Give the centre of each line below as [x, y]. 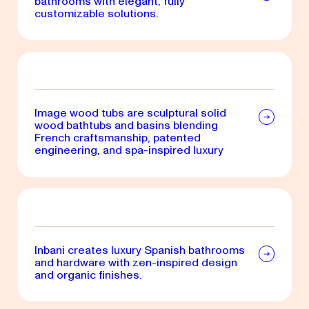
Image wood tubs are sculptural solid [130, 113]
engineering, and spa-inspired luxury [129, 150]
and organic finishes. [88, 275]
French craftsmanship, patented [117, 138]
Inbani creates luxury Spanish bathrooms [139, 250]
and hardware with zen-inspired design [136, 262]
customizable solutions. [96, 13]
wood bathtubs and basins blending [126, 126]
